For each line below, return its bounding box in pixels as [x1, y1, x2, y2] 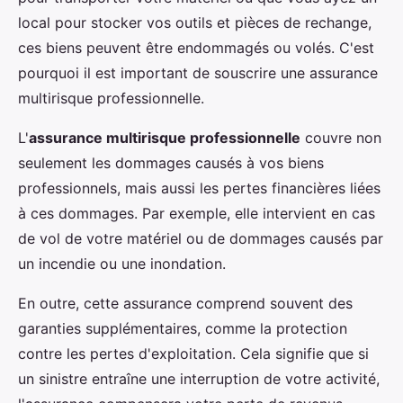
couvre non [300, 129, 381, 147]
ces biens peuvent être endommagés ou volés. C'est [18, 39, 374, 57]
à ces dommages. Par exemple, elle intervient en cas [18, 204, 375, 222]
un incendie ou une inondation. [18, 255, 226, 273]
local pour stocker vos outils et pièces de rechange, [18, 13, 372, 31]
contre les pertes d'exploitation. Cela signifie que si [18, 345, 369, 363]
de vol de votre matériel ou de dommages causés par [18, 229, 383, 247]
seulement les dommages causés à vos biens [18, 154, 324, 172]
